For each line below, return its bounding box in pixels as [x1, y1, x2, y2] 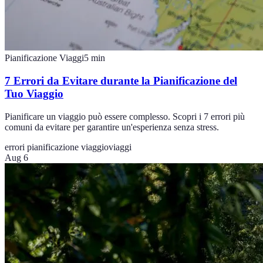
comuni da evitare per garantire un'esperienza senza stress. [5, 122, 219, 132]
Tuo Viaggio [5, 87, 63, 100]
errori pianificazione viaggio [5, 141, 109, 152]
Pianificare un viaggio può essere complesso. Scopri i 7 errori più [5, 111, 245, 122]
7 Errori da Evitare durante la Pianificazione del [5, 75, 237, 87]
